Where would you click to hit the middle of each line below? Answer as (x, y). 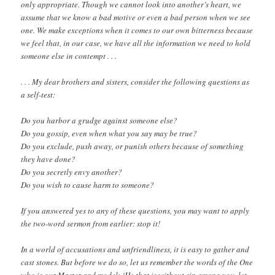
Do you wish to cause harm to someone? (88, 185)
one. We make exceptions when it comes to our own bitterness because (137, 30)
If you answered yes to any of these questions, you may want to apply (135, 211)
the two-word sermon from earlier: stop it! (91, 224)
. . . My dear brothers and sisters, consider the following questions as (135, 82)
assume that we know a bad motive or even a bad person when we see (136, 17)
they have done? (48, 159)
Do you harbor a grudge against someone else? (99, 121)
